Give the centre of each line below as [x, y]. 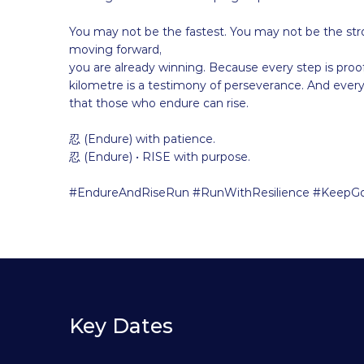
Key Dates [121, 326]
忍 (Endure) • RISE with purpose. [160, 157]
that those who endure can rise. [159, 104]
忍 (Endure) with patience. [142, 139]
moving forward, [115, 50]
